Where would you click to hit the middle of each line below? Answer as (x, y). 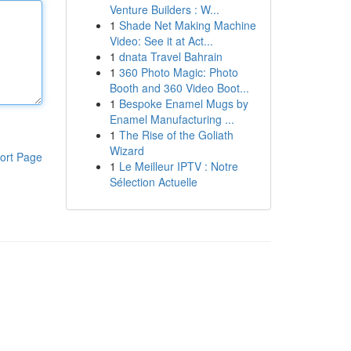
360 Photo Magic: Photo (178, 72)
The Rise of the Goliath (176, 135)
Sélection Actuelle (153, 182)
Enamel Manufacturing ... (172, 119)
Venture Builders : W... (164, 9)
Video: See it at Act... (161, 41)
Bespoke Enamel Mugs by (183, 103)
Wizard (127, 150)
